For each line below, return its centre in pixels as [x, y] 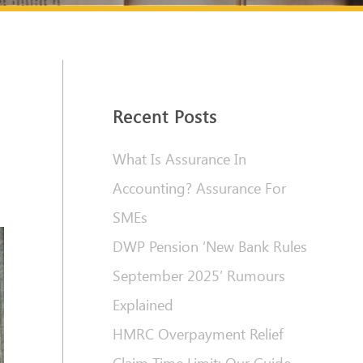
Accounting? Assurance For [199, 188]
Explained [143, 305]
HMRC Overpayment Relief [198, 334]
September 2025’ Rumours [199, 276]
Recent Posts [164, 116]
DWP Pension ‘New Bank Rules [209, 247]
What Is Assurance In [179, 159]
